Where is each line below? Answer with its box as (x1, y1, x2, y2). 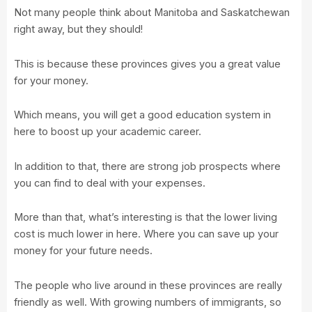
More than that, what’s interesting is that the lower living (14, 211, 277, 224)
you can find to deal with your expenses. (14, 176, 205, 189)
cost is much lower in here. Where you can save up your (14, 228, 279, 241)
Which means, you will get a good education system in (14, 109, 271, 122)
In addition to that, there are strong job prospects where (14, 159, 281, 173)
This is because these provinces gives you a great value (14, 57, 281, 70)
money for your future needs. (14, 244, 153, 258)
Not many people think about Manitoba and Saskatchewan (14, 6, 290, 19)
